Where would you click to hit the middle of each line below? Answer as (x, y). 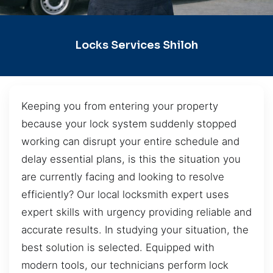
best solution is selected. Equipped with (118, 247)
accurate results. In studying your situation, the (135, 229)
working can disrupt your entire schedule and (130, 141)
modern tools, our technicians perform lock (125, 265)
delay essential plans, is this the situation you (131, 159)
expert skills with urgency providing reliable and (136, 212)
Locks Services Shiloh (136, 45)
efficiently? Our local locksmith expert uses (125, 194)
